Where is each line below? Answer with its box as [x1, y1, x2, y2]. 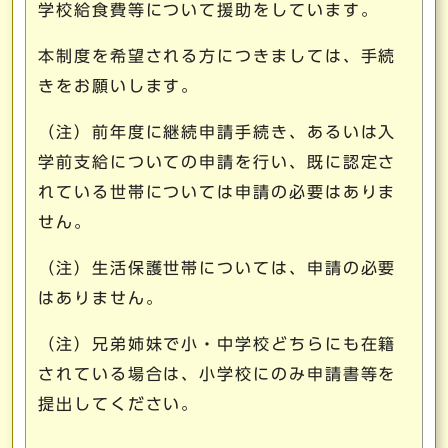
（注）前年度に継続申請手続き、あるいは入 [38, 124, 397, 140]
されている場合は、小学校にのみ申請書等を [38, 366, 397, 382]
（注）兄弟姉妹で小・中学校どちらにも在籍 [38, 336, 397, 352]
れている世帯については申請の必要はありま [38, 184, 397, 200]
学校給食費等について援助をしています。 [38, 2, 379, 18]
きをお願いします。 [38, 78, 200, 94]
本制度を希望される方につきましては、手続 [38, 48, 397, 64]
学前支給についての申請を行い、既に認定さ [38, 154, 397, 170]
